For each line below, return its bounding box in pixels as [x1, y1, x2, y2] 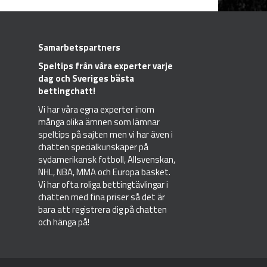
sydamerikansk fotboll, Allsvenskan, [38, 153, 175, 167]
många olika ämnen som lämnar [38, 115, 160, 129]
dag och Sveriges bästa [38, 72, 134, 86]
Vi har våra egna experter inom [38, 103, 154, 117]
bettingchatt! [38, 84, 95, 98]
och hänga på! [38, 215, 89, 229]
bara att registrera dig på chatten [38, 203, 167, 217]
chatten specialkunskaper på [38, 140, 148, 154]
